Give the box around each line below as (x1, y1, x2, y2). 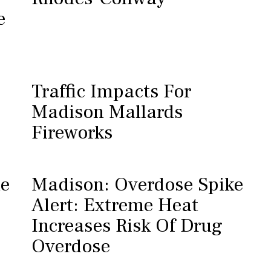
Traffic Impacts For (31, 79, 191, 104)
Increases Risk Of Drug (31, 213, 223, 238)
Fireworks (31, 120, 113, 145)
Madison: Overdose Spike (31, 172, 243, 197)
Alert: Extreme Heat (31, 192, 198, 218)
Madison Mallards (31, 99, 183, 125)
